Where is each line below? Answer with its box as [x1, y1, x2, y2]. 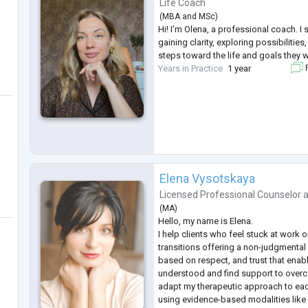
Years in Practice [158, 63, 223, 74]
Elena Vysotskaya [159, 170, 256, 186]
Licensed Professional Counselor [159, 188, 302, 200]
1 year [228, 63, 252, 74]
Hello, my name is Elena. [158, 215, 254, 226]
